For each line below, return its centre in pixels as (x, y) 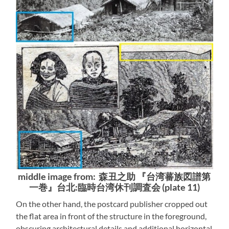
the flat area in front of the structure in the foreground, (111, 216)
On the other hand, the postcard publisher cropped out (112, 203)
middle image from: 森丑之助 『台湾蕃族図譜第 (114, 176)
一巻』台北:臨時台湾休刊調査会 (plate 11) (114, 187)
